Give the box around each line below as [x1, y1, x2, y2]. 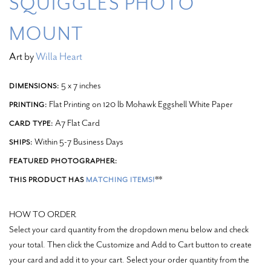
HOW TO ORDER [9, 207, 76, 220]
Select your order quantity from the [126, 253, 249, 266]
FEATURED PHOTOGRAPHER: [9, 155, 117, 166]
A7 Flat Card [53, 116, 100, 129]
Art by [9, 49, 36, 64]
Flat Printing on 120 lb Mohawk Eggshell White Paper [47, 97, 233, 110]
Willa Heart [36, 49, 82, 64]
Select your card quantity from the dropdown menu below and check [9, 223, 249, 235]
